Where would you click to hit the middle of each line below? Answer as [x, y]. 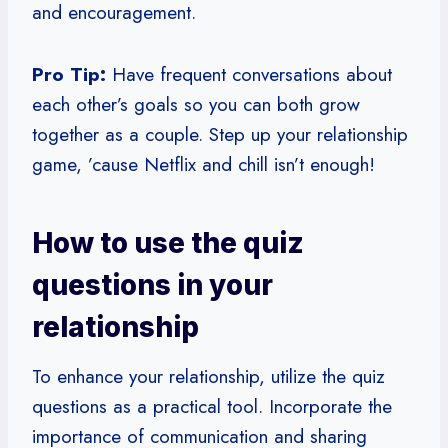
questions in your [152, 284]
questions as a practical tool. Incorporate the [212, 406]
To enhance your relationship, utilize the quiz [208, 376]
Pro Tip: [69, 74]
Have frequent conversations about [249, 74]
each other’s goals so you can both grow [196, 104]
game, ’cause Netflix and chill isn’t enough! [203, 164]
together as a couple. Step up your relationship [220, 134]
